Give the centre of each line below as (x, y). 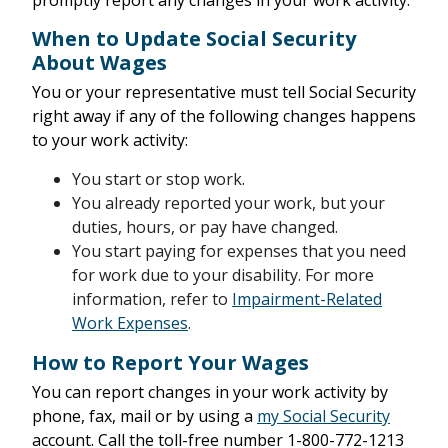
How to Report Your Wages (170, 362)
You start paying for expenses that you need (239, 251)
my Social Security (323, 416)
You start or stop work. (158, 179)
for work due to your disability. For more (223, 275)
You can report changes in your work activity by (210, 392)
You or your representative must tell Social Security (224, 92)
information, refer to (152, 299)
